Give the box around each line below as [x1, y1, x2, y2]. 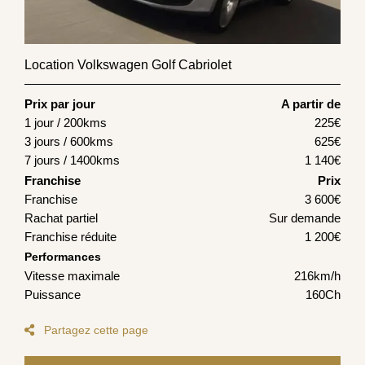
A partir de [281, 97, 341, 112]
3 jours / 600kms [24, 134, 113, 149]
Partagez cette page [41, 323, 148, 337]
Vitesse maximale [24, 269, 120, 284]
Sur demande [269, 211, 341, 226]
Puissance [24, 288, 81, 302]
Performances [24, 250, 101, 264]
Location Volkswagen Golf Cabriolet [24, 58, 231, 73]
